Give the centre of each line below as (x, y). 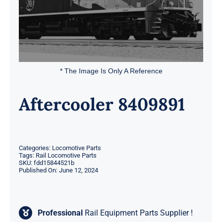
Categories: (35, 148)
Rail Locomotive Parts (66, 156)
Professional (60, 213)
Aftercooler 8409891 (102, 105)
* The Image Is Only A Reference (111, 71)
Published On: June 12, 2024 (58, 170)
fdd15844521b (54, 163)
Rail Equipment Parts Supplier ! (138, 213)
